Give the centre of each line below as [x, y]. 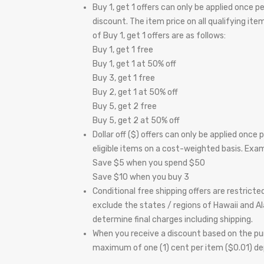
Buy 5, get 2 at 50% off [136, 121]
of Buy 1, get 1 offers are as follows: [159, 36]
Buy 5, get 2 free [125, 106]
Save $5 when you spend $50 [149, 163]
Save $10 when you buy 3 [141, 177]
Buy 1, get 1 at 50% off [134, 64]
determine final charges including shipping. [173, 220]
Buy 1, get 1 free [123, 50]
